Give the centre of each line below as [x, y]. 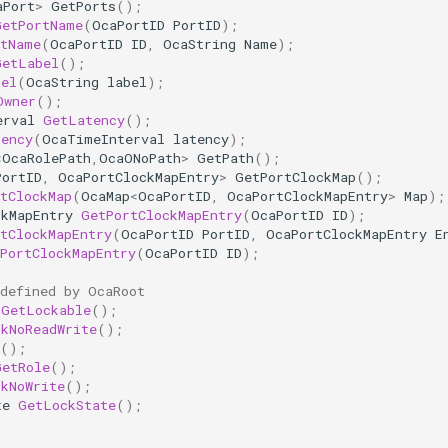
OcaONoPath [140, 158]
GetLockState [67, 405]
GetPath [225, 158]
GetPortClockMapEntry [161, 215]
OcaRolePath [46, 158]
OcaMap [105, 196]
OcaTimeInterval [103, 139]
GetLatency [84, 120]
